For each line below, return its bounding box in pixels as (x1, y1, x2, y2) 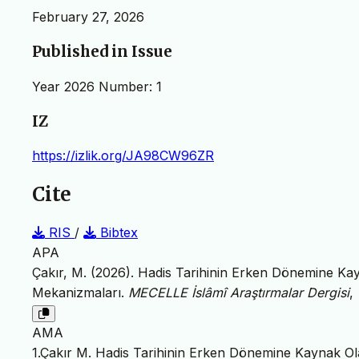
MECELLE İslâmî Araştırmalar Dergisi (128, 284, 349, 301)
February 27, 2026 (32, 9, 144, 26)
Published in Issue (32, 42, 172, 62)
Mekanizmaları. (32, 284, 128, 301)
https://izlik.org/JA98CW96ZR (32, 147, 214, 164)
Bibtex (96, 224, 138, 241)
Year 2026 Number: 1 (32, 78, 162, 95)
